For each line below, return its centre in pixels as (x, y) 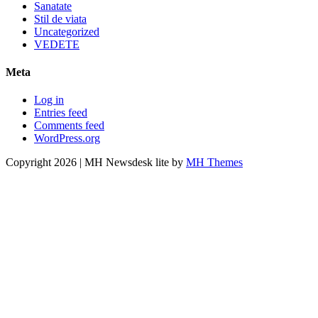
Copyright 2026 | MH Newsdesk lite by (96, 163)
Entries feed (61, 113)
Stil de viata (60, 18)
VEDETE (57, 44)
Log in (49, 100)
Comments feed (69, 126)
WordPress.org (67, 138)
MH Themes (214, 163)
